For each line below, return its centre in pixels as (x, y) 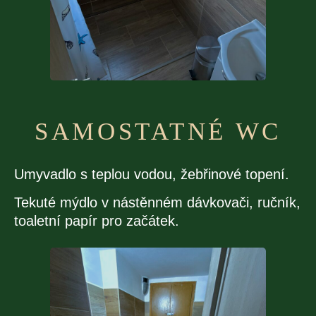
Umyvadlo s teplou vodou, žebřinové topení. (152, 174)
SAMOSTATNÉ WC (158, 132)
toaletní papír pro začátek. (97, 221)
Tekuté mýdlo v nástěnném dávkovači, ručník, (157, 203)
